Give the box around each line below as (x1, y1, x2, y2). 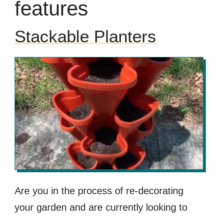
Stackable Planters (15, 27, 156, 46)
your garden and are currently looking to (15, 202, 187, 213)
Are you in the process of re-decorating (15, 185, 183, 197)
